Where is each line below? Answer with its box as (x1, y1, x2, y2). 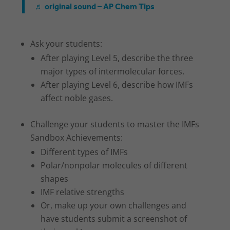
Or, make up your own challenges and (41, 199, 187, 211)
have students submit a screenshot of (41, 213, 187, 224)
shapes (41, 172, 69, 184)
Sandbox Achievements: (30, 131, 123, 143)
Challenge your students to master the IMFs (30, 118, 200, 130)
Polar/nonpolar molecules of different (41, 159, 188, 171)
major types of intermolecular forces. (41, 65, 185, 77)
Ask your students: (30, 37, 103, 49)
